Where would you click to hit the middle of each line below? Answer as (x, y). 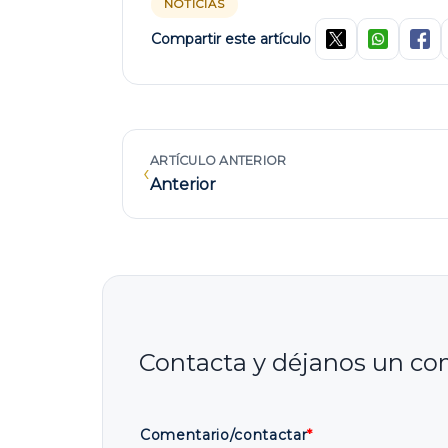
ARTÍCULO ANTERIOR (218, 160)
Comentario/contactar (224, 435)
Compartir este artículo (231, 39)
